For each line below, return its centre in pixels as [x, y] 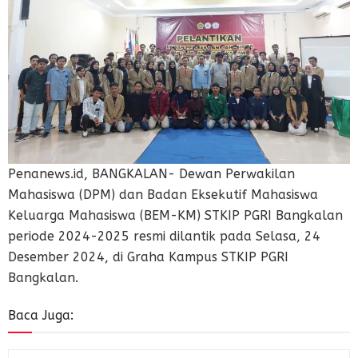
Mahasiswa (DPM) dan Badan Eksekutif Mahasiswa [163, 195]
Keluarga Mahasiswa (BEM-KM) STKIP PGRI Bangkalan [175, 216]
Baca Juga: [41, 316]
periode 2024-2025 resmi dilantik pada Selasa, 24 [164, 237]
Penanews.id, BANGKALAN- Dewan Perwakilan [151, 174]
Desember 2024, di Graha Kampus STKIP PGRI [148, 257]
